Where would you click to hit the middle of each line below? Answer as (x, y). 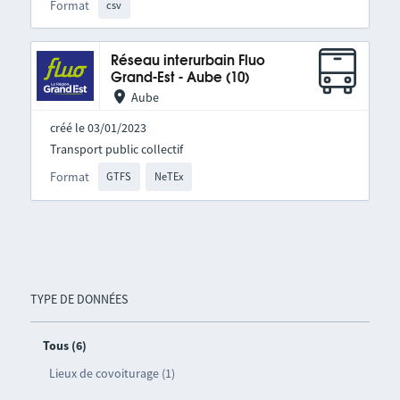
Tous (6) (64, 345)
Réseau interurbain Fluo (187, 62)
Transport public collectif (116, 150)
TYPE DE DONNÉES (79, 299)
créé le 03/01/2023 (98, 128)
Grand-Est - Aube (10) (179, 79)
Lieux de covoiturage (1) (112, 373)
